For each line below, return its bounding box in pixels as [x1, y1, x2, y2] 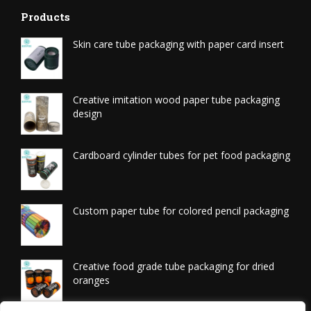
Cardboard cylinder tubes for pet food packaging [73, 148, 290, 162]
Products [21, 9, 70, 24]
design [73, 106, 102, 120]
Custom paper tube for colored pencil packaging [73, 203, 289, 217]
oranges [73, 273, 110, 287]
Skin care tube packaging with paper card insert [73, 37, 284, 51]
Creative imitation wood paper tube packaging [73, 92, 280, 106]
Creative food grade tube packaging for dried [73, 259, 274, 273]
